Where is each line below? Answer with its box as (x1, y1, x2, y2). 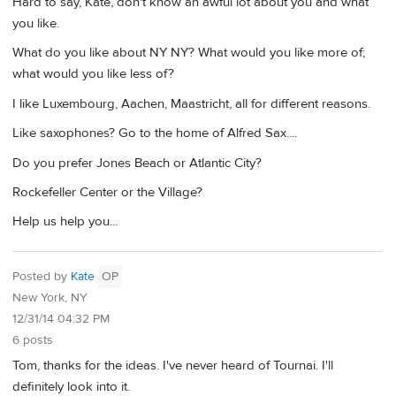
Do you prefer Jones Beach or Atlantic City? (12, 154, 262, 171)
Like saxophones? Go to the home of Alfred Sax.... (12, 125, 297, 142)
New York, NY (12, 290, 88, 306)
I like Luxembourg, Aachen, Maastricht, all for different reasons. (12, 95, 370, 112)
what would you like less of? (12, 65, 174, 83)
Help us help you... (12, 213, 118, 231)
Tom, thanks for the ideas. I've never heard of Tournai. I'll (12, 356, 333, 374)
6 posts (12, 332, 53, 348)
